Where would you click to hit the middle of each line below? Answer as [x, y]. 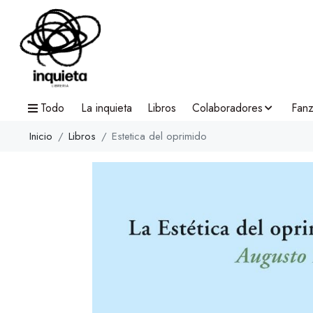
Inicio [41, 136]
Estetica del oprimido [159, 136]
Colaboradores [227, 108]
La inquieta [106, 108]
